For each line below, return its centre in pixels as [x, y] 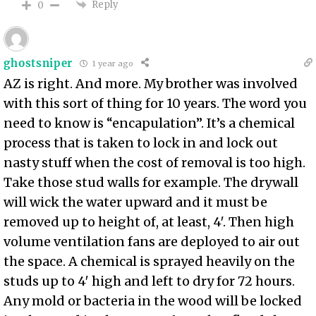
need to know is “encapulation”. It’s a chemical [150, 123]
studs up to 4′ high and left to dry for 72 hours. [150, 281]
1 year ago [112, 63]
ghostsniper [38, 63]
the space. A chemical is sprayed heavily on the [150, 262]
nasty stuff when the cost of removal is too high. [155, 163]
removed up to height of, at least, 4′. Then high [149, 222]
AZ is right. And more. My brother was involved [151, 84]
